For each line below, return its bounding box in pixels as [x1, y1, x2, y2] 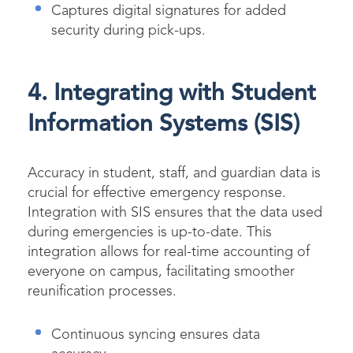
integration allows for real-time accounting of [28, 244, 310, 259]
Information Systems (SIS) [28, 112, 299, 136]
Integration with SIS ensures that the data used [28, 205, 322, 220]
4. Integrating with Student [28, 81, 316, 106]
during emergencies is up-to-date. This [28, 225, 272, 240]
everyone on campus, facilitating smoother [28, 264, 295, 279]
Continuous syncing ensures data [51, 327, 260, 342]
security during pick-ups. [51, 23, 206, 38]
